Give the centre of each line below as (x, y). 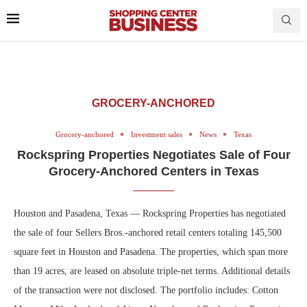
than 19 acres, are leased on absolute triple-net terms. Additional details (152, 271)
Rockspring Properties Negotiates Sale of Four (153, 155)
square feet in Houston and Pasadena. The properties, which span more (151, 251)
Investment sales (157, 134)
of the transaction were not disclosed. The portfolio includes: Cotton (146, 290)
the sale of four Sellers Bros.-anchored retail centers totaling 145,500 (148, 232)
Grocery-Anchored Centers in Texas (153, 171)
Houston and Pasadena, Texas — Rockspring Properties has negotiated (150, 213)
